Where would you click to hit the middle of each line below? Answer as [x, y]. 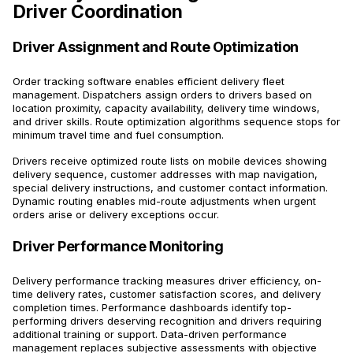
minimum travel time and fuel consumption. [118, 135]
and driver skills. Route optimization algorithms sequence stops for [176, 122]
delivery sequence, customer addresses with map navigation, [165, 175]
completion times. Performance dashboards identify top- [152, 308]
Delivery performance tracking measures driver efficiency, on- [167, 281]
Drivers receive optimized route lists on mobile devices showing [170, 161]
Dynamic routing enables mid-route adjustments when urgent [164, 201]
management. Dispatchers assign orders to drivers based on [162, 95]
